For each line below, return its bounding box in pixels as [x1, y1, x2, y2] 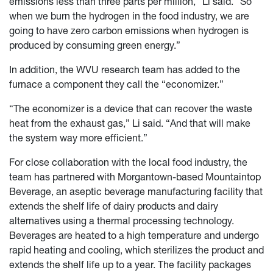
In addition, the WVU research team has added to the [9, 63, 240, 76]
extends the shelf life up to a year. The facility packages [9, 258, 251, 271]
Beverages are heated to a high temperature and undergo [9, 229, 259, 241]
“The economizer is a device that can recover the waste [9, 102, 252, 115]
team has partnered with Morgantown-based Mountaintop [9, 170, 261, 183]
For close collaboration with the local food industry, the [9, 155, 247, 168]
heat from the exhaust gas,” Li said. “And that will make [9, 116, 250, 129]
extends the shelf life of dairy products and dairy [9, 199, 218, 212]
